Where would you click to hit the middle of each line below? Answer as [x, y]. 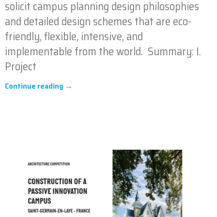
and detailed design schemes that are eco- [98, 21]
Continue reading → [39, 86]
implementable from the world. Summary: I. [103, 51]
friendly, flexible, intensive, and [74, 36]
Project [21, 66]
